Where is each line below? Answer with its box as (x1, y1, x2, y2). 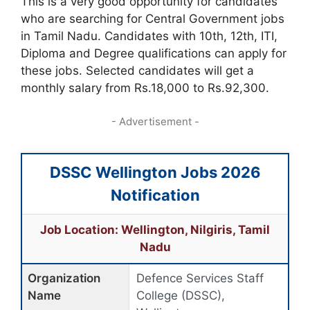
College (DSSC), (136, 289, 225, 302)
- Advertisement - (111, 115, 199, 128)
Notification (110, 186, 200, 204)
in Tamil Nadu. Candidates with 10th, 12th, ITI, (21, 28, 277, 43)
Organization (28, 271, 100, 285)
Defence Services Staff (136, 271, 264, 285)
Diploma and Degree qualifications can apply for (21, 46, 286, 60)
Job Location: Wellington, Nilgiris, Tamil (40, 223, 270, 237)
